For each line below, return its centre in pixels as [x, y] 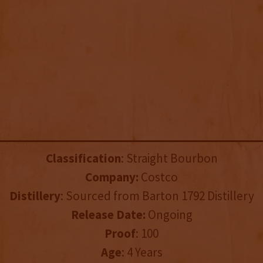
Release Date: [108, 215]
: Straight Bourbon [169, 159]
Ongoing [169, 215]
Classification [83, 159]
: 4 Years [142, 252]
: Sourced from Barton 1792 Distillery [157, 196]
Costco [158, 177]
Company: [112, 177]
